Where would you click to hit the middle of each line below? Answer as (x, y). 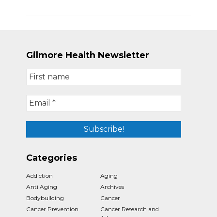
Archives (112, 186)
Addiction (39, 175)
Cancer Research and (130, 209)
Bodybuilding (45, 198)
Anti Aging (42, 186)
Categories (52, 158)
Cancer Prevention (52, 209)
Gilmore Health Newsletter (88, 55)
